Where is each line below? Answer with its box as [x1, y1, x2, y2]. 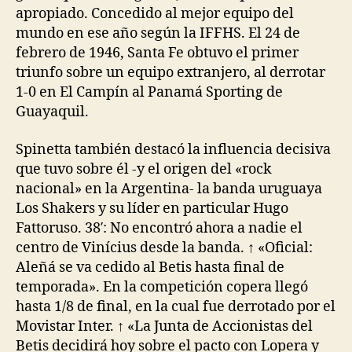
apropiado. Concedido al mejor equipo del [16, 5, 294, 23]
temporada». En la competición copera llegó [16, 277, 308, 296]
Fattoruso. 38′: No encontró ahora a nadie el [16, 218, 302, 237]
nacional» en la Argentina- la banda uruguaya [16, 179, 322, 198]
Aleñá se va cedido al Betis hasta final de [16, 258, 284, 277]
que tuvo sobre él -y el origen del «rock [16, 159, 272, 178]
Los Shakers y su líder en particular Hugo [16, 199, 288, 218]
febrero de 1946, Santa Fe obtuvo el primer [16, 44, 299, 62]
